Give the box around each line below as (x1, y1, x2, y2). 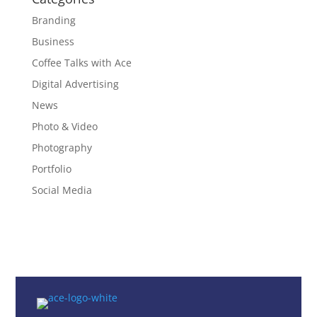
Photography (31, 141, 92, 154)
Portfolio (31, 162, 71, 175)
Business (31, 35, 74, 48)
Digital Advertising (31, 77, 119, 91)
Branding (31, 13, 76, 27)
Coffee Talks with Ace (31, 56, 132, 69)
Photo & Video (31, 120, 98, 133)
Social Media (31, 183, 92, 197)
